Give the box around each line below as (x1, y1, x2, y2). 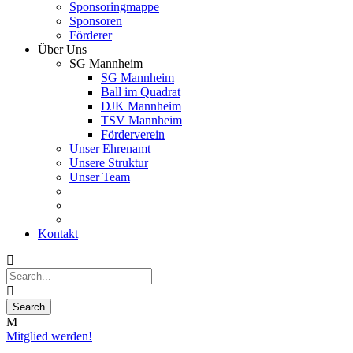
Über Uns (38, 43, 87, 56)
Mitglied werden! (6, 329, 92, 343)
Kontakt (38, 227, 78, 240)
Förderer (69, 28, 112, 42)
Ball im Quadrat (101, 85, 180, 98)
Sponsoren (69, 14, 122, 28)
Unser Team (69, 170, 130, 184)
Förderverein (101, 128, 165, 141)
